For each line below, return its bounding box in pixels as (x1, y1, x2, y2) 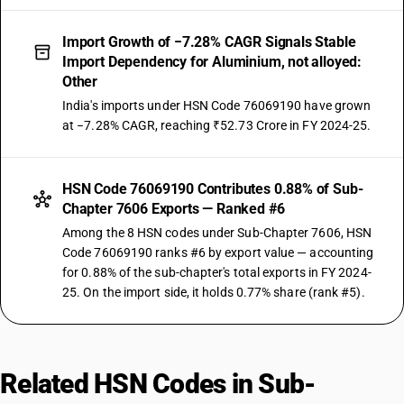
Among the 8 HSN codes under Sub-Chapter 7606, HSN (62, 225, 372, 240)
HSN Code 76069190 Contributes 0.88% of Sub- (62, 180, 363, 197)
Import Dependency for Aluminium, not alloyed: (62, 53, 363, 70)
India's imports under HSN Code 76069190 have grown (62, 98, 372, 113)
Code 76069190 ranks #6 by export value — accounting (62, 245, 374, 260)
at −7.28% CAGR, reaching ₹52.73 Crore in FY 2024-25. (62, 118, 372, 133)
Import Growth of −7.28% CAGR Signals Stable (62, 33, 356, 50)
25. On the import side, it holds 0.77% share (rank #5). (62, 285, 365, 299)
